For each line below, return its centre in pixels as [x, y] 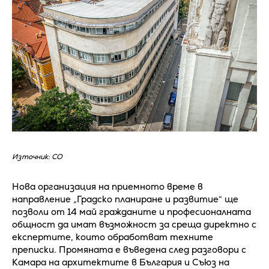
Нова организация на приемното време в [107, 187]
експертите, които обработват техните [113, 237]
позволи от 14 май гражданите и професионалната [131, 212]
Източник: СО [37, 157]
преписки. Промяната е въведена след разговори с [129, 250]
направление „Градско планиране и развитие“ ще [125, 199]
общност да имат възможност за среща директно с [134, 225]
